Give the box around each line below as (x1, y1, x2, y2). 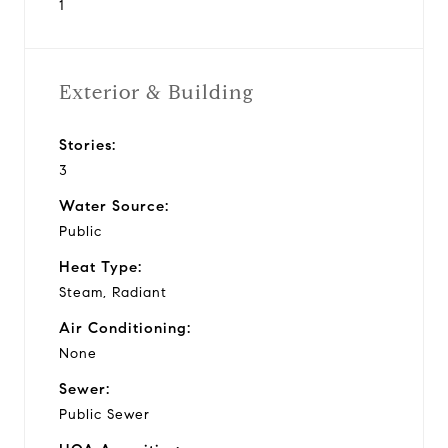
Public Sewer (59, 405, 150, 423)
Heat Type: (59, 257, 142, 276)
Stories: (59, 135, 116, 154)
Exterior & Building (59, 79, 254, 105)
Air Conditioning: (59, 318, 191, 337)
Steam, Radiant (59, 283, 167, 301)
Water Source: (59, 196, 169, 215)
